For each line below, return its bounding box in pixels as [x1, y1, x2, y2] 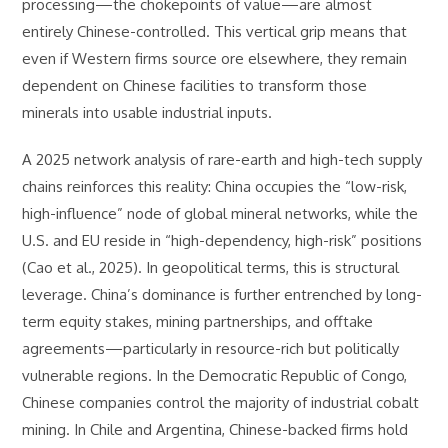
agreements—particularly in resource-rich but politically [22, 339, 400, 358]
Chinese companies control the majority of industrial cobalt [22, 393, 420, 412]
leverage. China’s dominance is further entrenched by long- [22, 285, 423, 304]
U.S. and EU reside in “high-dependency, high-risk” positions [22, 231, 423, 250]
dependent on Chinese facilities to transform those [22, 76, 368, 95]
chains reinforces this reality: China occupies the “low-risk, [22, 177, 408, 196]
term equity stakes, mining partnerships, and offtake [22, 312, 374, 331]
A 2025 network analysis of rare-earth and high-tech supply [22, 150, 423, 169]
